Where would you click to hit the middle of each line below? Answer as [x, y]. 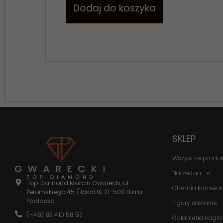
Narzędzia [187, 173]
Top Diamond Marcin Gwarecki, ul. [78, 183]
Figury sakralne [195, 203]
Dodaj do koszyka [114, 8]
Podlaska [40, 201]
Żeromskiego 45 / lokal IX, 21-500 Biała [84, 192]
